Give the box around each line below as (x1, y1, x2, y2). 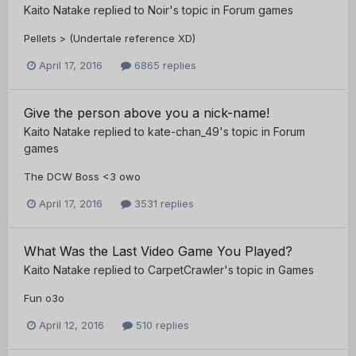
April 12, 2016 (39, 319, 104, 332)
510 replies (133, 319, 189, 332)
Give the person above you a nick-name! (24, 104, 269, 121)
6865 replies (131, 58, 196, 72)
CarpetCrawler (148, 263, 224, 277)
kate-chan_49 (148, 124, 219, 138)
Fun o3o (24, 292, 64, 305)
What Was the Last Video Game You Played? (24, 243, 292, 260)
